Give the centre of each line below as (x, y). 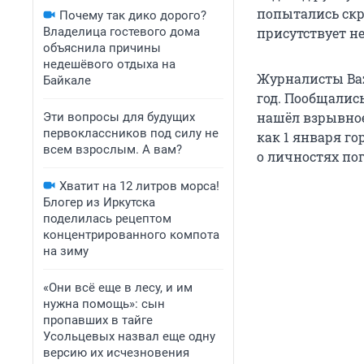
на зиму (66, 251)
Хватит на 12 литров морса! (139, 186)
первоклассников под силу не (131, 133)
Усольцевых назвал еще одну (129, 336)
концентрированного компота (131, 235)
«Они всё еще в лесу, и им (118, 288)
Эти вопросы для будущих (119, 117)
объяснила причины (102, 48)
